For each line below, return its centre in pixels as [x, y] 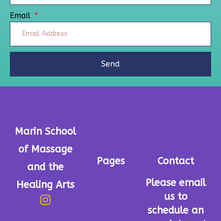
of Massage [45, 149]
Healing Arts [45, 184]
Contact [176, 161]
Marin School [45, 131]
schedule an [176, 210]
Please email [176, 183]
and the [45, 167]
